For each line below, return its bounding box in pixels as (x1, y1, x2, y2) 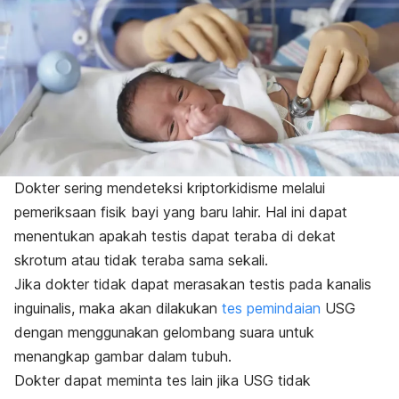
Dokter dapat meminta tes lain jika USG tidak (14, 371, 311, 390)
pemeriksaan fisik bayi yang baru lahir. (14, 203, 265, 222)
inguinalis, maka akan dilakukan (14, 299, 222, 318)
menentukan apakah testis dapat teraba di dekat (14, 227, 336, 246)
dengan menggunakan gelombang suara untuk (14, 323, 314, 342)
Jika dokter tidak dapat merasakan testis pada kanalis (14, 275, 371, 294)
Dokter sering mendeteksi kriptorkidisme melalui (14, 179, 325, 198)
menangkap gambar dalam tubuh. (14, 347, 232, 366)
